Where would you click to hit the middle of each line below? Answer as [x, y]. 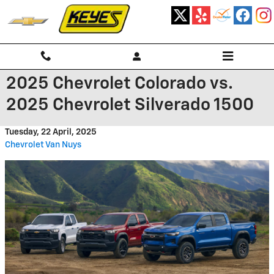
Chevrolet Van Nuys [43, 145]
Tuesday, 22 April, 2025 [51, 132]
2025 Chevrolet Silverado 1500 [130, 105]
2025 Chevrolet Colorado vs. [120, 84]
